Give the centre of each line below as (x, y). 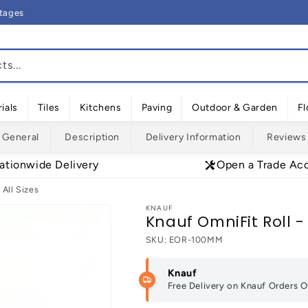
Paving (157, 109)
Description (92, 138)
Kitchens (100, 109)
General (20, 138)
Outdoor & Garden (235, 109)
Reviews (287, 138)
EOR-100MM (196, 240)
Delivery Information (193, 138)
